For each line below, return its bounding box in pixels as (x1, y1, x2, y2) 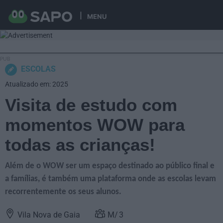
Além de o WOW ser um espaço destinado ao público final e (5, 162, 215, 171)
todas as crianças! (5, 135, 155, 155)
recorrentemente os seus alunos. (5, 188, 121, 197)
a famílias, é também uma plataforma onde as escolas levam (5, 175, 216, 184)
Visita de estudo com (5, 95, 177, 115)
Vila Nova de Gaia (17, 210, 80, 220)
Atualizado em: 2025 (5, 80, 68, 89)
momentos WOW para (5, 115, 185, 135)
